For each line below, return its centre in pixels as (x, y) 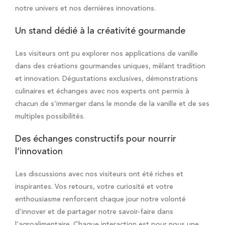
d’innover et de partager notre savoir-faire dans (94, 212)
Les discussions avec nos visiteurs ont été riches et (99, 175)
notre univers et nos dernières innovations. (85, 9)
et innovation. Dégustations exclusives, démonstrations (106, 79)
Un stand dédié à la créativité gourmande (100, 31)
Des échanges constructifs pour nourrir (96, 139)
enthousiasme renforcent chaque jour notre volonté (100, 200)
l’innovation (39, 152)
